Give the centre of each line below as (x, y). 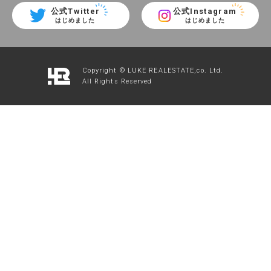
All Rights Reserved (117, 81)
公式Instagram (205, 11)
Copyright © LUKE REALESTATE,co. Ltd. (153, 70)
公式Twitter (75, 11)
